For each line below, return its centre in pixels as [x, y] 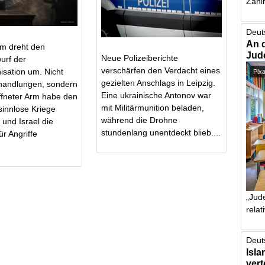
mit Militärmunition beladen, [153, 108]
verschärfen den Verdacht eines [161, 71]
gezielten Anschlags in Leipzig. [159, 83]
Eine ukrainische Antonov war [156, 96]
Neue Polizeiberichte [140, 58]
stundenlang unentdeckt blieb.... [161, 133]
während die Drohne [140, 120]
